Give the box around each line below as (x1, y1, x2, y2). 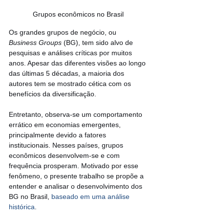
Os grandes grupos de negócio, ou (9, 28, 118, 36)
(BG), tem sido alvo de (64, 38, 135, 46)
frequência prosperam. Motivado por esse (9, 161, 140, 170)
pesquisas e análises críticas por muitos (9, 48, 134, 57)
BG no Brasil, (9, 192, 51, 200)
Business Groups (9, 38, 64, 46)
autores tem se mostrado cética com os (9, 79, 133, 88)
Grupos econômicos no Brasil (33, 10, 124, 18)
